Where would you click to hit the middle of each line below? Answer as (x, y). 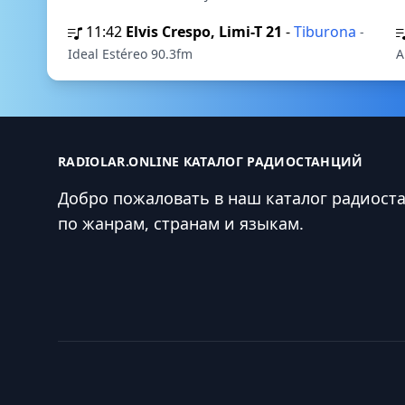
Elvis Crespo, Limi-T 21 (204, 32)
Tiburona (327, 32)
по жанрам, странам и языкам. (181, 223)
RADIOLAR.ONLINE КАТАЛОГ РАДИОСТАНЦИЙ (211, 161)
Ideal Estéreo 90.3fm (130, 54)
